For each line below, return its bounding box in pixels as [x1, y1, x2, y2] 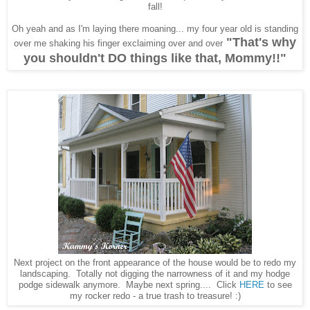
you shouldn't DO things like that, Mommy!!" [24, 51, 286, 65]
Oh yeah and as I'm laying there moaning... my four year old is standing [12, 23, 298, 34]
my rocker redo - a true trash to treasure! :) [69, 290, 241, 301]
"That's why [223, 35, 296, 49]
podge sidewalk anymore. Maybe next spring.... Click [18, 279, 239, 290]
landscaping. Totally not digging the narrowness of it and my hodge [20, 268, 290, 279]
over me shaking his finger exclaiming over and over [14, 37, 223, 48]
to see [264, 279, 292, 290]
